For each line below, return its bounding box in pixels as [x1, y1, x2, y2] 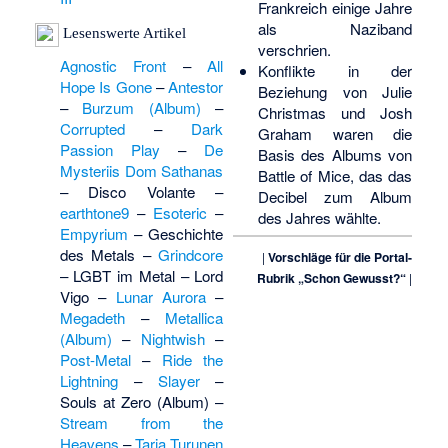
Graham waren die [257, 122, 413, 144]
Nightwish [140, 328, 205, 350]
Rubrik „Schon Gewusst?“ [257, 268, 407, 287]
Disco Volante [88, 181, 195, 203]
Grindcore [158, 244, 224, 266]
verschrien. [257, 38, 331, 60]
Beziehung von [257, 80, 383, 102]
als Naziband [257, 17, 413, 39]
